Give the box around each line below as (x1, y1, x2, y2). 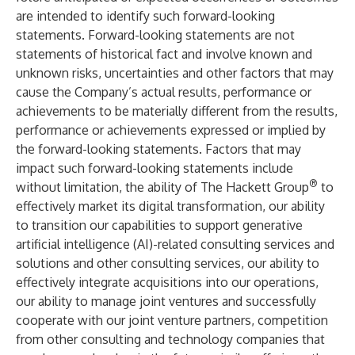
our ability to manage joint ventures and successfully (16, 293, 316, 309)
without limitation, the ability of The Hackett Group (16, 179, 309, 195)
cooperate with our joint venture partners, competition (16, 312, 328, 328)
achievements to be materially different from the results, (16, 103, 338, 119)
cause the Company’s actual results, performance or (16, 84, 311, 100)
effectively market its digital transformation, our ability (16, 198, 325, 214)
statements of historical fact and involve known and (16, 46, 312, 62)
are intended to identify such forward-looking (16, 8, 275, 24)
